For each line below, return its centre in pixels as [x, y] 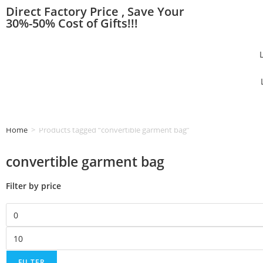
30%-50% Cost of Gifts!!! [72, 23]
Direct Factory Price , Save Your [95, 11]
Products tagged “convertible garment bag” [114, 130]
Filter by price [33, 186]
